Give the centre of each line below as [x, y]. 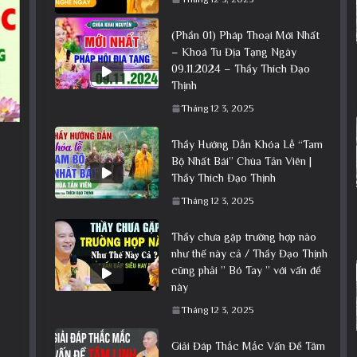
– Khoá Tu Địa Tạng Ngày [233, 51]
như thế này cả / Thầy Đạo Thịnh [249, 253]
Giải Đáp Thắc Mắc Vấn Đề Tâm [248, 345]
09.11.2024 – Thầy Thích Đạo [240, 68]
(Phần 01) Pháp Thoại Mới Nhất [245, 35]
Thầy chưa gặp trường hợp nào [243, 236]
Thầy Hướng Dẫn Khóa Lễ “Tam [247, 144]
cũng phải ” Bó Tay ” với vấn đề [246, 270]
